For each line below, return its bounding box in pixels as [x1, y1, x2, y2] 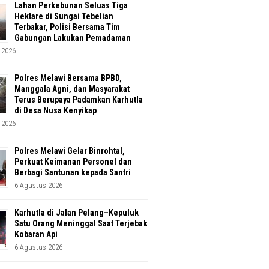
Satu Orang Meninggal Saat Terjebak [14, 219, 147, 229]
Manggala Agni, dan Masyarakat [14, 84, 130, 94]
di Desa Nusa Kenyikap [14, 106, 97, 116]
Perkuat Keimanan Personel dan [14, 157, 132, 167]
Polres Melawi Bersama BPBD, [14, 73, 122, 83]
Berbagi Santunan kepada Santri [14, 168, 131, 178]
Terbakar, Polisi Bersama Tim [14, 22, 120, 32]
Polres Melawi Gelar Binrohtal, [14, 146, 125, 156]
